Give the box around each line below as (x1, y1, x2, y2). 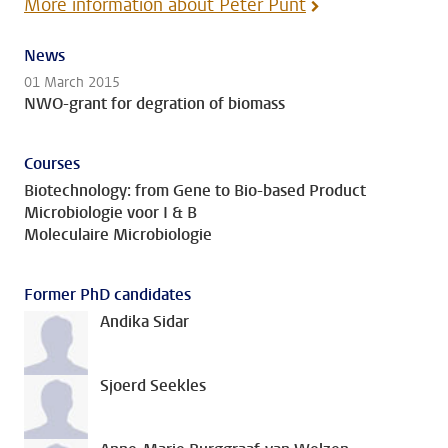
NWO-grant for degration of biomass (24, 93, 285, 114)
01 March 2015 (24, 73, 120, 92)
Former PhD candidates (24, 283, 191, 305)
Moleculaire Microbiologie (24, 224, 212, 245)
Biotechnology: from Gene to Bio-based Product (24, 180, 366, 201)
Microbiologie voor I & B (24, 202, 197, 223)
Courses (24, 152, 80, 174)
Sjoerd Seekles (100, 375, 206, 396)
